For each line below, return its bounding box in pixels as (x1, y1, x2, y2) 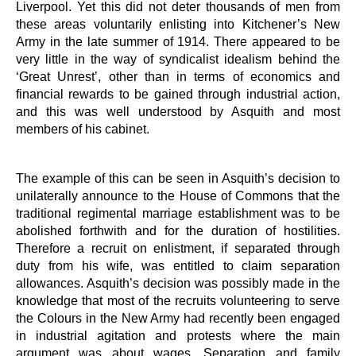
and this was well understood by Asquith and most (16, 104, 340, 118)
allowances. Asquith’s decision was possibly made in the (16, 276, 340, 290)
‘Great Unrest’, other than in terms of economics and (16, 69, 340, 83)
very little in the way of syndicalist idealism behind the (16, 52, 340, 66)
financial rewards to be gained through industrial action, (16, 87, 340, 101)
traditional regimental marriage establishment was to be (16, 206, 340, 220)
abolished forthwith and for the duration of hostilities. (16, 223, 340, 238)
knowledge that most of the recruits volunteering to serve (16, 293, 340, 308)
